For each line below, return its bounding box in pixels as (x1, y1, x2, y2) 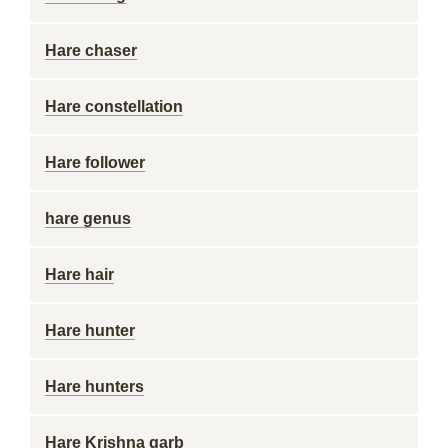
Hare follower (45, 154, 145, 171)
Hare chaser (45, 42, 137, 59)
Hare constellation (45, 98, 183, 115)
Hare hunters (45, 378, 144, 395)
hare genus (45, 210, 131, 227)
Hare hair (45, 266, 114, 283)
